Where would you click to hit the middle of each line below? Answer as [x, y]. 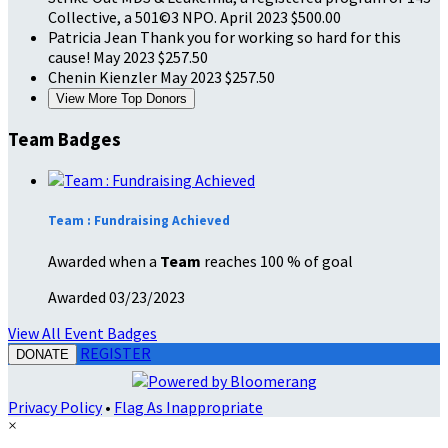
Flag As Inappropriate [188, 406]
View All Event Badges [82, 332]
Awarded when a [104, 260]
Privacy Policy [55, 406]
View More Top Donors [121, 99]
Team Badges [64, 139]
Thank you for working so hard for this [270, 37]
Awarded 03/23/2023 [116, 296]
